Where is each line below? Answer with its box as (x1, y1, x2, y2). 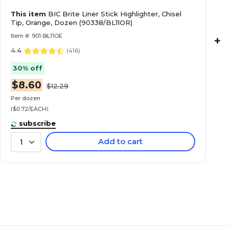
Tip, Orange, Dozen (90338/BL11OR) (11, 18, 132, 27)
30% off (13, 64, 42, 73)
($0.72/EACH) (11, 105, 49, 112)
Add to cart (98, 136, 143, 146)
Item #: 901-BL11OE (11, 32, 62, 39)
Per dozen (11, 94, 40, 102)
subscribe (19, 119, 56, 127)
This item (11, 10, 48, 18)
